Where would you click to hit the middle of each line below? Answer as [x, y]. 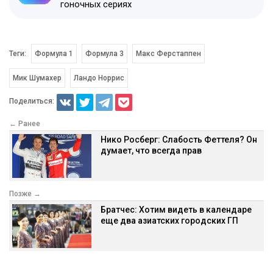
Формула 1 [54, 53]
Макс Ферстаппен [168, 53]
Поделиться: [32, 101]
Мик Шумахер [37, 78]
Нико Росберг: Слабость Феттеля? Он [179, 139]
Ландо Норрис [99, 78]
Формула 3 [104, 53]
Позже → [25, 193]
